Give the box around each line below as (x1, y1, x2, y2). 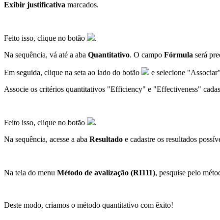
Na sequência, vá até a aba (4, 50, 88, 59)
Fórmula (164, 50, 193, 59)
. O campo (130, 50, 164, 59)
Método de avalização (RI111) (57, 168, 155, 177)
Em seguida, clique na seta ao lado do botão (4, 68, 141, 77)
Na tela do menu (4, 168, 57, 177)
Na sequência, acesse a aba (4, 135, 89, 143)
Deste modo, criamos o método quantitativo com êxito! (4, 200, 173, 209)
